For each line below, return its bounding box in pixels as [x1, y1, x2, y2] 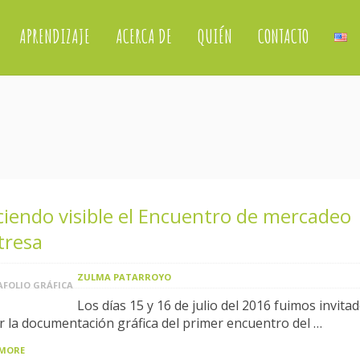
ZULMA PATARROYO [77, 271, 171, 283]
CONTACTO [257, 24, 309, 48]
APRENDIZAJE [18, 24, 90, 48]
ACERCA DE [115, 24, 172, 48]
